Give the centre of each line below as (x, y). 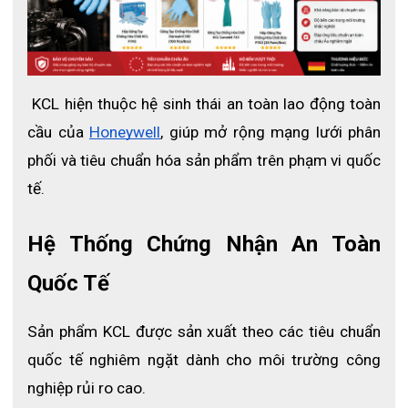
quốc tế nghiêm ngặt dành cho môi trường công (204, 360)
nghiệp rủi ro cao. (87, 388)
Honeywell (125, 132)
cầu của (56, 132)
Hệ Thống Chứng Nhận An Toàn (204, 244)
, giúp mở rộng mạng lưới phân (270, 132)
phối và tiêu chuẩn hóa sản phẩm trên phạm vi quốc (204, 160)
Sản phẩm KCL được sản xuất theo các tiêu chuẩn (204, 331)
